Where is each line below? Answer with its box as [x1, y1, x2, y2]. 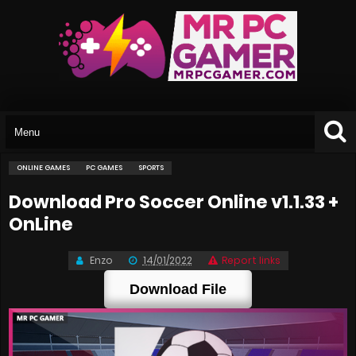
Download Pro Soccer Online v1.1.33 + [9, 189, 339, 215]
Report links [221, 253, 281, 268]
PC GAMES [86, 163, 122, 173]
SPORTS [138, 163, 164, 173]
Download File [130, 281, 226, 298]
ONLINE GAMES [17, 163, 70, 173]
